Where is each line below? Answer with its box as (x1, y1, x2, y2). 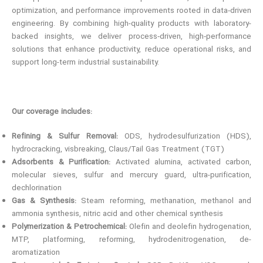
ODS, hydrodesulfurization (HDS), (117, 131, 251, 143)
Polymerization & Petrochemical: (12, 221, 127, 234)
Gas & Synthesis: (12, 195, 77, 208)
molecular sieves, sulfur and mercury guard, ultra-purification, (12, 170, 251, 182)
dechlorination (12, 183, 62, 195)
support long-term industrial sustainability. (12, 57, 159, 69)
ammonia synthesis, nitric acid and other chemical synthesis (12, 208, 223, 221)
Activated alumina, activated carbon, (110, 157, 251, 169)
